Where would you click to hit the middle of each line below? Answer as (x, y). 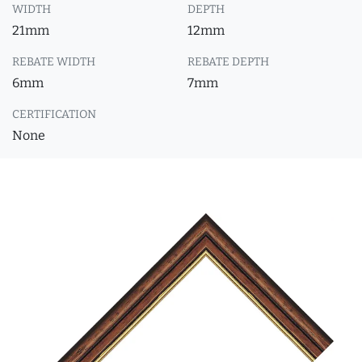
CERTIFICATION (54, 114)
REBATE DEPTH (228, 62)
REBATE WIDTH (54, 62)
